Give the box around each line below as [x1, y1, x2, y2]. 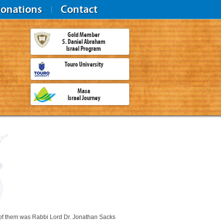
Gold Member [68, 31, 100, 39]
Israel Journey [67, 94, 100, 102]
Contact [61, 2, 98, 16]
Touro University [64, 60, 103, 69]
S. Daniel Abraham [62, 37, 106, 46]
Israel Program [66, 44, 101, 53]
